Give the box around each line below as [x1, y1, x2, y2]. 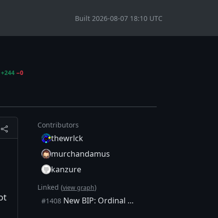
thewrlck [51, 133, 83, 144]
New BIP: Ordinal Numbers [61, 195, 127, 206]
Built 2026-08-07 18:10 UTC [75, 13, 163, 23]
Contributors [37, 120, 79, 130]
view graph [63, 183, 94, 192]
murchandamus [51, 148, 110, 160]
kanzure [51, 164, 81, 175]
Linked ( [37, 182, 63, 192]
